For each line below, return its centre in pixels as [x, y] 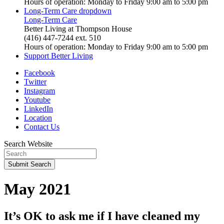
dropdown [95, 11]
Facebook [39, 73]
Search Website [28, 144]
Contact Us [42, 127]
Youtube [37, 100]
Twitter [35, 82]
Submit [19, 164]
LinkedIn [38, 109]
